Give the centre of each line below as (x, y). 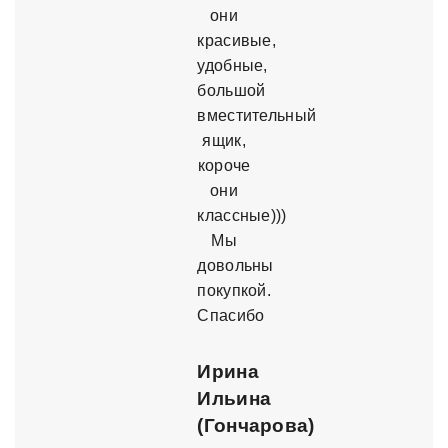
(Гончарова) (256, 426)
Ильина (234, 399)
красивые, (237, 41)
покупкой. (234, 291)
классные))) (242, 216)
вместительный (257, 116)
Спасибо (231, 316)
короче (224, 166)
